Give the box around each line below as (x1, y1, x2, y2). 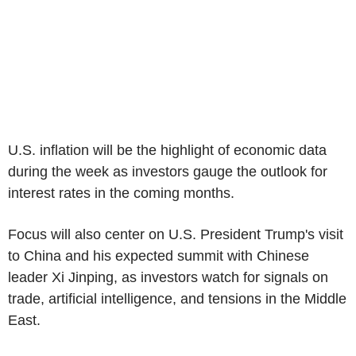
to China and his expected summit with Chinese (8, 247, 309, 264)
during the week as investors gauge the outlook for (8, 163, 327, 180)
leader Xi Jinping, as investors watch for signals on (8, 269, 328, 285)
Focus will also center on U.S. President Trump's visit (8, 226, 343, 242)
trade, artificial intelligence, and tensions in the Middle (8, 290, 346, 307)
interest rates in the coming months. (8, 184, 234, 201)
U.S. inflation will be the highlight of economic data (8, 141, 327, 158)
